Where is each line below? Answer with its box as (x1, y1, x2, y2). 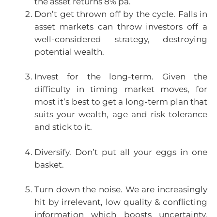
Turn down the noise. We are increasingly (34, 185, 207, 195)
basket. (34, 159, 64, 170)
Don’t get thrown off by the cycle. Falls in (34, 9, 207, 19)
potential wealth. (34, 46, 104, 57)
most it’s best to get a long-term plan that (34, 97, 207, 107)
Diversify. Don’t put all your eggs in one (34, 147, 207, 157)
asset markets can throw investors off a (34, 21, 207, 31)
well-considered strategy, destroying (34, 34, 207, 44)
